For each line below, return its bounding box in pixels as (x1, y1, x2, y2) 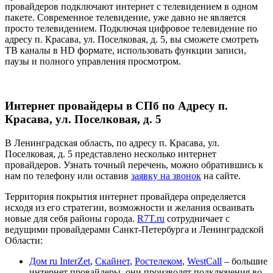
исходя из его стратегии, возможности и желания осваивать (5, 202, 254, 213)
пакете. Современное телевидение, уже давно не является (5, 12, 246, 23)
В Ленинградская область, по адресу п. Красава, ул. (5, 137, 219, 148)
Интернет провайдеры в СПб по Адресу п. (5, 99, 228, 112)
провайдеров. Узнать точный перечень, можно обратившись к (5, 159, 263, 170)
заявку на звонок (131, 170, 201, 181)
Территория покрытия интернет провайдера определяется (5, 191, 246, 202)
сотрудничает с (165, 213, 230, 224)
